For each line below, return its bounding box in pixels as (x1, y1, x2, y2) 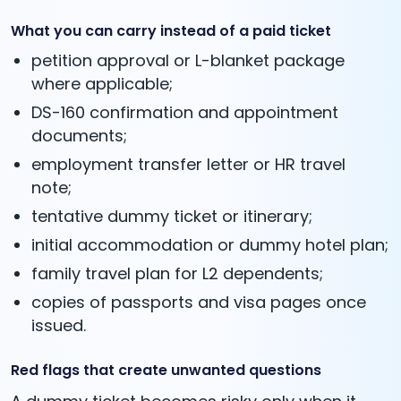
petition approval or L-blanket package (31, 49, 346, 73)
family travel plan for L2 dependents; (31, 262, 324, 286)
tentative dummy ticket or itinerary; (31, 205, 313, 228)
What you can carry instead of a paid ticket (11, 21, 331, 42)
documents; (31, 124, 128, 148)
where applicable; (31, 73, 174, 96)
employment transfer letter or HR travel (31, 153, 346, 176)
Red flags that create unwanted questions (11, 360, 321, 381)
